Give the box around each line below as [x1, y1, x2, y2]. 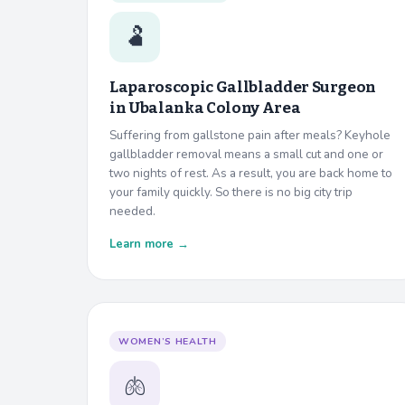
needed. [109, 202, 155, 220]
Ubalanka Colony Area [127, 98, 301, 118]
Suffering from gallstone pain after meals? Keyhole [109, 126, 391, 144]
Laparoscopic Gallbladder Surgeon [109, 77, 377, 97]
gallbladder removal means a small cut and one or [109, 145, 383, 163]
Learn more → [109, 235, 189, 252]
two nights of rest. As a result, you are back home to [109, 164, 392, 182]
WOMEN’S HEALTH [118, 334, 217, 348]
